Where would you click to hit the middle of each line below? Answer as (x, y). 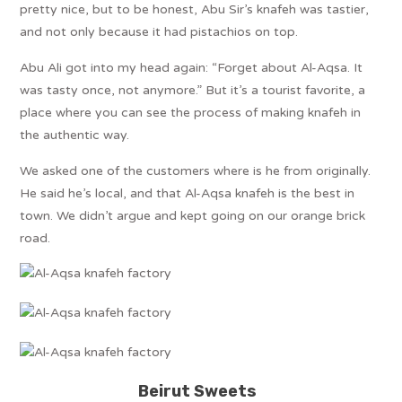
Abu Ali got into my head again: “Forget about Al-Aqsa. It (192, 67)
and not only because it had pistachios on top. (159, 31)
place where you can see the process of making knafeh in (191, 112)
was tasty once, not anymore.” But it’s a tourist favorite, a (193, 90)
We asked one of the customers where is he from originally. (196, 170)
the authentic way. (75, 135)
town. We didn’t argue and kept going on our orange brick (193, 215)
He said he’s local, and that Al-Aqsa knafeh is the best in (188, 193)
